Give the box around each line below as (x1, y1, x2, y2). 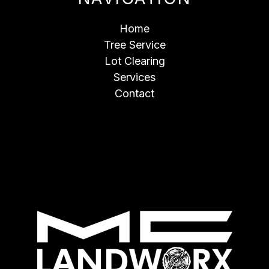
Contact (115, 86, 154, 100)
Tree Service (103, 38, 166, 51)
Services (113, 70, 156, 83)
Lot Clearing (104, 54, 165, 67)
